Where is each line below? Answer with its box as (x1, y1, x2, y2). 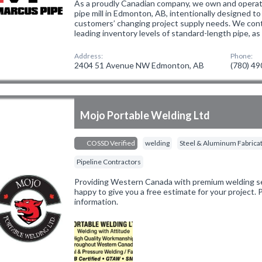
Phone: (230, 51, 253, 60)
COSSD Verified (85, 139, 136, 147)
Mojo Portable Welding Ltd (80, 109, 211, 122)
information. (74, 196, 119, 206)
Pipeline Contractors (77, 157, 142, 166)
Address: (74, 51, 104, 60)
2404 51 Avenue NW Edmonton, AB (74, 60, 205, 70)
